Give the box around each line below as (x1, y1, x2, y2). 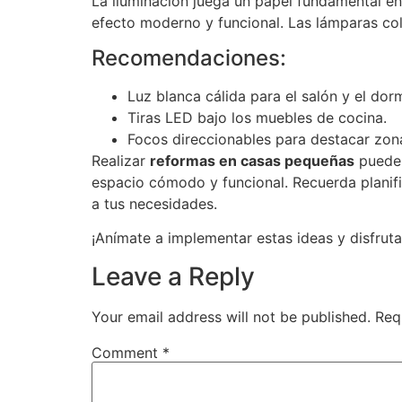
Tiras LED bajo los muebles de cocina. (127, 109, 387, 127)
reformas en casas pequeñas (150, 152, 354, 170)
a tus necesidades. (92, 195, 217, 213)
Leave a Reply (92, 260, 255, 292)
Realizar (92, 152, 150, 170)
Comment (92, 343, 162, 362)
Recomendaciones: (92, 45, 286, 71)
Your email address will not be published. (92, 307, 371, 326)
